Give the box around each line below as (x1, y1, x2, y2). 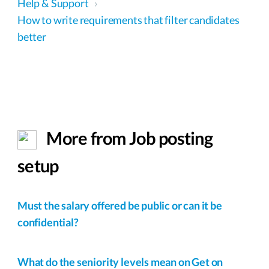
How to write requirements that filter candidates (17, 13, 240, 26)
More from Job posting (43, 127, 213, 148)
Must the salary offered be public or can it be (17, 198, 222, 212)
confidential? (17, 215, 79, 229)
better (17, 29, 46, 43)
